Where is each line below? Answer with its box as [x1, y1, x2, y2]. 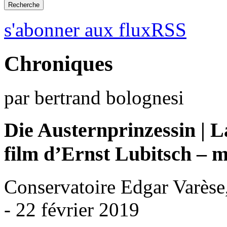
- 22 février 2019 [4, 199, 139, 221]
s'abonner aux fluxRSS [4, 18, 186, 41]
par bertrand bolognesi [4, 86, 184, 108]
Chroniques [4, 51, 113, 75]
